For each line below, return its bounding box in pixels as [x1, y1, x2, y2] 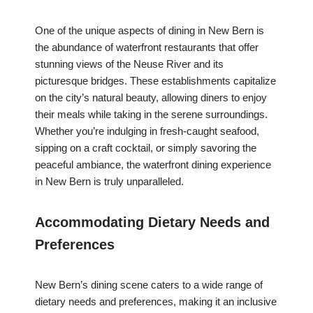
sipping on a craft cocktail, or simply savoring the [35, 142, 256, 154]
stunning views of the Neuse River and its [35, 58, 224, 71]
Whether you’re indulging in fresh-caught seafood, [35, 125, 259, 138]
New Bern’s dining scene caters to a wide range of [35, 279, 263, 291]
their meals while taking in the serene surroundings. [35, 108, 268, 121]
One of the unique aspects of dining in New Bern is [35, 24, 264, 37]
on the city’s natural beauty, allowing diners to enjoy [35, 92, 267, 104]
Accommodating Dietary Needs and [35, 214, 270, 231]
